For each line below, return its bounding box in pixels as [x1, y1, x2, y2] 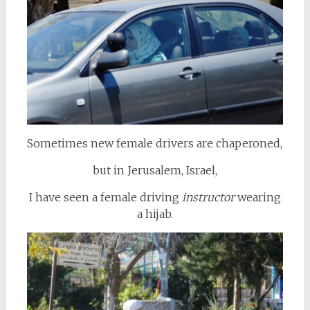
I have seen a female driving [28, 190, 182, 204]
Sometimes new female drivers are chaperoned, [27, 136, 283, 150]
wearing [234, 190, 281, 204]
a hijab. [136, 206, 173, 221]
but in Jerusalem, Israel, [92, 163, 217, 177]
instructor [181, 190, 235, 204]
